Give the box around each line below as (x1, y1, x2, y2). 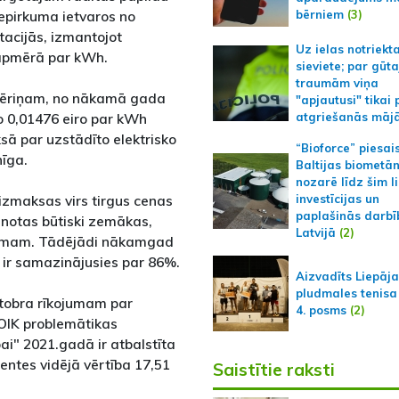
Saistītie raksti (212, 359, 335, 380)
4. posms (295, 303, 346, 317)
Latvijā (295, 225, 336, 240)
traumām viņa (295, 76, 379, 90)
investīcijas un (295, 191, 379, 206)
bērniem (295, 6, 344, 21)
